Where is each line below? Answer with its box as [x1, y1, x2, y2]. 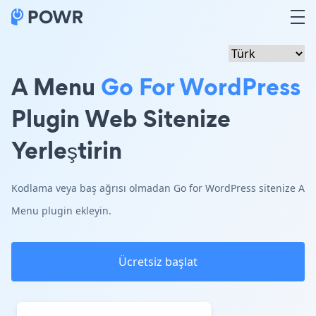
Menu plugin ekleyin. [11, 204, 111, 217]
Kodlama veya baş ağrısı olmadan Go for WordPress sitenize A [11, 181, 305, 195]
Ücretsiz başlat [119, 254, 197, 269]
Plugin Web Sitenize [11, 102, 231, 135]
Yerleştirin [11, 133, 122, 166]
